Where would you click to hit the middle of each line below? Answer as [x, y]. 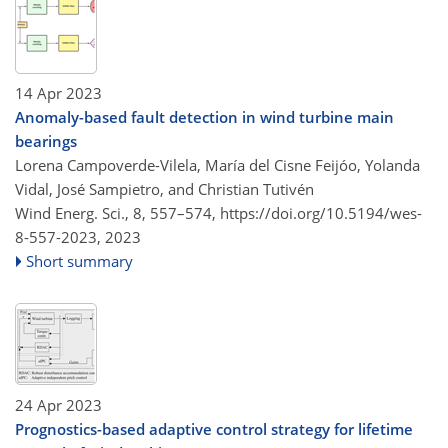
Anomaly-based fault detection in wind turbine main [204, 117]
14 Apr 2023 [58, 93]
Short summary [80, 261]
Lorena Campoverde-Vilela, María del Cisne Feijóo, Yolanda [217, 165]
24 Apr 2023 [58, 404]
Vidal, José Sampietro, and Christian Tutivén [164, 189]
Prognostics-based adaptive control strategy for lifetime [214, 428]
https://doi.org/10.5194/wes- [321, 213]
